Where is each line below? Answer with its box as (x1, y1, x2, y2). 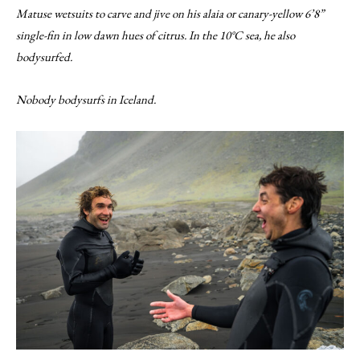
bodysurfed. (16, 49, 72, 64)
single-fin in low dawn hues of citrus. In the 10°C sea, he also (16, 27, 295, 43)
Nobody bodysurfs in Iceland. (16, 92, 156, 107)
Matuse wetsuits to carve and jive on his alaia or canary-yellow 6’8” (16, 6, 324, 21)
